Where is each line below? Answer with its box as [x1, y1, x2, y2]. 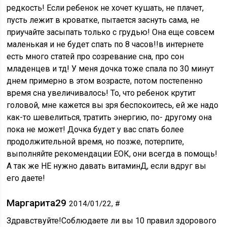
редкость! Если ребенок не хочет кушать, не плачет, [7, 3, 204, 13]
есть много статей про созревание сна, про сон [7, 52, 184, 61]
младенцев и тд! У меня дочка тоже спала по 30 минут [7, 64, 214, 73]
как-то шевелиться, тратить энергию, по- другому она [7, 112, 212, 122]
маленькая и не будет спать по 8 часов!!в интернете [7, 40, 204, 49]
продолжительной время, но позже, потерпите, [7, 137, 184, 146]
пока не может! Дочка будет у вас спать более [7, 125, 184, 134]
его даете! [7, 173, 46, 183]
